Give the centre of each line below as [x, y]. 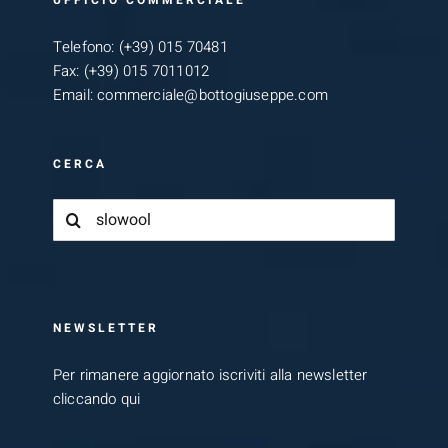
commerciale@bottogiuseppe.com [213, 101]
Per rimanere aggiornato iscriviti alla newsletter [210, 381]
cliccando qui [96, 405]
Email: [75, 101]
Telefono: [85, 53]
